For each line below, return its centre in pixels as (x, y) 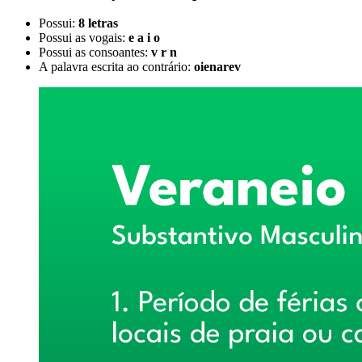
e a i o (144, 38)
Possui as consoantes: (95, 53)
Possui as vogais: (84, 38)
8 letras (98, 23)
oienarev (217, 67)
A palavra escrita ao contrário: (116, 67)
